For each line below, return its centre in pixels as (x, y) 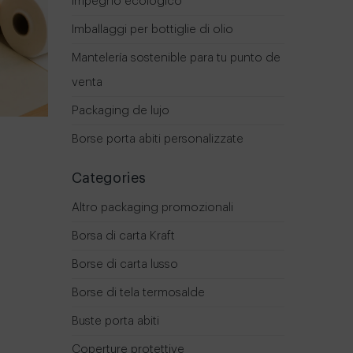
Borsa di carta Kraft (123, 236)
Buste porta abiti (115, 321)
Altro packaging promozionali (152, 207)
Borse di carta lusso (125, 264)
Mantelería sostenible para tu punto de (176, 58)
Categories (109, 178)
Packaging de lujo (121, 110)
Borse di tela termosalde (138, 292)
